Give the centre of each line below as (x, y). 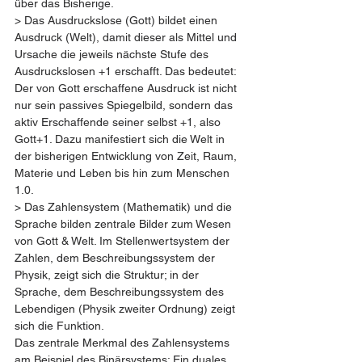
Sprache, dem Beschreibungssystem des (121, 292)
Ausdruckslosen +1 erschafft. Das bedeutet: (127, 71)
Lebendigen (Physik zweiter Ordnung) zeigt (126, 309)
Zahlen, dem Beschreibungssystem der (116, 258)
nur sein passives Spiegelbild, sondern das (125, 105)
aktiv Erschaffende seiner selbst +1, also (119, 122)
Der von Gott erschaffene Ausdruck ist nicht (127, 88)
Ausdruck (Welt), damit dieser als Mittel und (127, 37)
